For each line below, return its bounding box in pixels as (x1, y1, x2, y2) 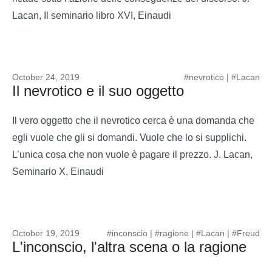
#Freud (232, 228, 260, 238)
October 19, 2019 (12, 228, 80, 238)
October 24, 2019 (12, 72, 80, 82)
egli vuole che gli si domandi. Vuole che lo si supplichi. (12, 132, 246, 143)
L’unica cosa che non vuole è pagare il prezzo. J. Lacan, (12, 149, 253, 160)
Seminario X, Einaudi (12, 166, 104, 177)
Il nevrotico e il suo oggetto (12, 83, 184, 99)
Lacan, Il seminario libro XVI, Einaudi (12, 10, 171, 21)
